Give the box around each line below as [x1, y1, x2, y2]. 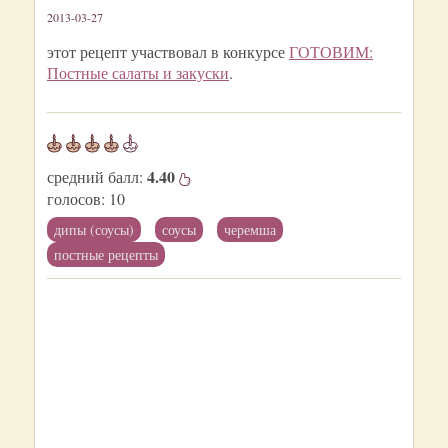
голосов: [47, 188, 105, 209]
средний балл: [47, 166, 147, 187]
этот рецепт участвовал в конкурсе [47, 41, 289, 62]
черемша [224, 220, 276, 239]
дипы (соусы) [54, 220, 134, 239]
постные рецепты [54, 245, 158, 264]
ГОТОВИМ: [289, 41, 373, 62]
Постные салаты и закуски [47, 62, 229, 83]
